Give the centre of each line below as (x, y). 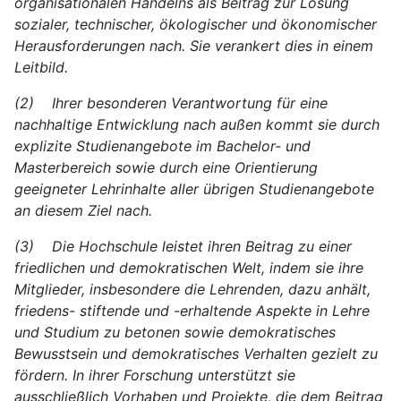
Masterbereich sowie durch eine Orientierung (166, 167)
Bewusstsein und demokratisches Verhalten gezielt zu (196, 353)
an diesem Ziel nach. (83, 210)
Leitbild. (41, 67)
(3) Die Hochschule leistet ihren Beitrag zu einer (183, 246)
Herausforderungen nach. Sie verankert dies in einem (194, 45)
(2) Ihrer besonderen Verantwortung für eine (171, 102)
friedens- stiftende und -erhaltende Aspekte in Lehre (192, 310)
